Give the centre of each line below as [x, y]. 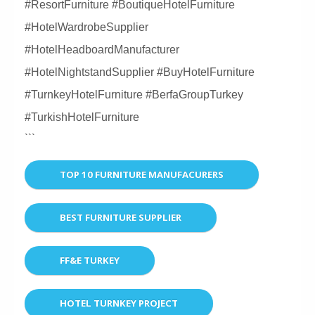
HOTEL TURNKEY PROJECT [119, 303]
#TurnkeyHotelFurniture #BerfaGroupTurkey [134, 94]
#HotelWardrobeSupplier [86, 27]
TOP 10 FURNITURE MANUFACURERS [142, 174]
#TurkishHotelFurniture [82, 117]
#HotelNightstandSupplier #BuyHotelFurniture [140, 72]
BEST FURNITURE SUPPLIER [121, 217]
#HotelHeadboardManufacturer [102, 49]
